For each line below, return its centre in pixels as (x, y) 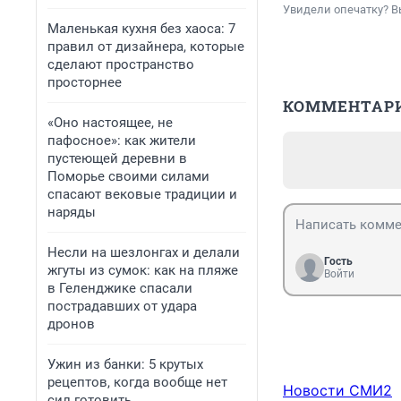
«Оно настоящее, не (110, 123)
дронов (71, 324)
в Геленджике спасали (120, 288)
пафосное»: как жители (122, 141)
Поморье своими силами (128, 176)
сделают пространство (121, 64)
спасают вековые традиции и (142, 194)
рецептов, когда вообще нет (137, 382)
